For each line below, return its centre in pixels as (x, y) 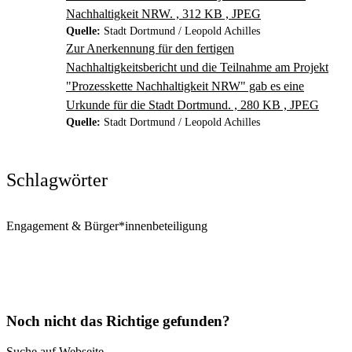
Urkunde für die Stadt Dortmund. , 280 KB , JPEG (192, 104)
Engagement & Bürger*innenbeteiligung (107, 225)
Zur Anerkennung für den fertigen (150, 48)
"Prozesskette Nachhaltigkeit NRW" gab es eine (185, 86)
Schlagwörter (57, 180)
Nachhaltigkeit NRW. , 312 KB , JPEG (163, 13)
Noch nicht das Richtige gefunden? (118, 321)
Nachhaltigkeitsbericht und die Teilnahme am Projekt (197, 67)
